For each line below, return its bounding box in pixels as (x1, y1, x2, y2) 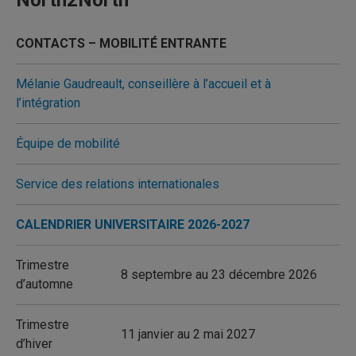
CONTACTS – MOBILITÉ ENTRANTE (16, 36, 226, 51)
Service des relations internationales (16, 176, 219, 192)
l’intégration (16, 95, 80, 110)
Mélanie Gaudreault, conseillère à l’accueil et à (16, 76, 271, 91)
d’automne (16, 277, 73, 292)
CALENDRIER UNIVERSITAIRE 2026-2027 (16, 217, 250, 232)
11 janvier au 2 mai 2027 (121, 327, 255, 342)
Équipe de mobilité (16, 136, 120, 151)
